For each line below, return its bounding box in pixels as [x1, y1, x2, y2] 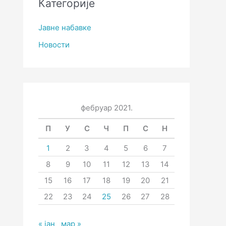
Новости [38, 40, 70, 50]
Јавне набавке [38, 23, 91, 33]
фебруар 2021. [80, 103, 133, 113]
